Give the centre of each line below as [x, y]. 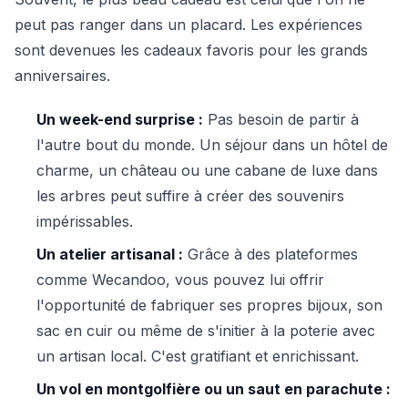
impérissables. [85, 221]
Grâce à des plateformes [270, 254]
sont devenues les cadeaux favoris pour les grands [191, 50]
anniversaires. [62, 76]
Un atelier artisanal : [110, 254]
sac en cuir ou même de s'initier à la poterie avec [206, 331]
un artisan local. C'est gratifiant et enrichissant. [198, 356]
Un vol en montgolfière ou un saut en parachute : [214, 389]
